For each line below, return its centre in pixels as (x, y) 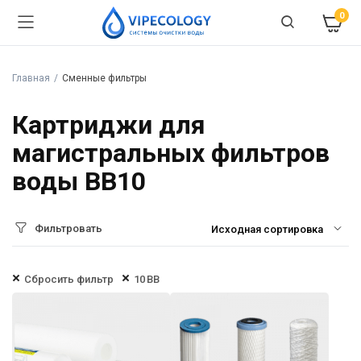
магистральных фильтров (171, 153)
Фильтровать (69, 228)
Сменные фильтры (104, 78)
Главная (31, 78)
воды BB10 (79, 181)
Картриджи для (109, 125)
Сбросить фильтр (69, 279)
